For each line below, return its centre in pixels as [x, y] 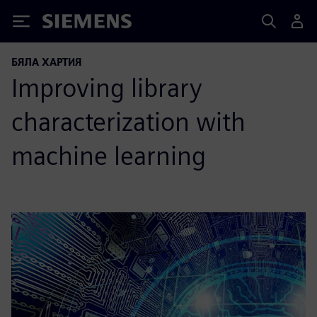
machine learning [109, 156]
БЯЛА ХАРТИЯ [47, 62]
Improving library [107, 88]
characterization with [128, 122]
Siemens [66, 24]
